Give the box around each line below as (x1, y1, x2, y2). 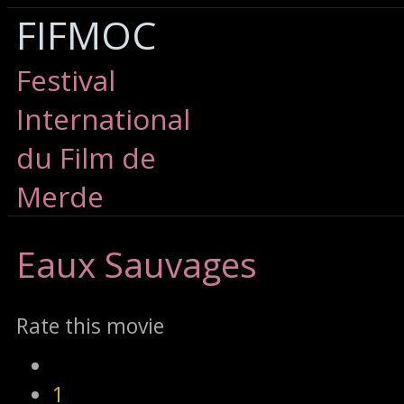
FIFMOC (16, 8, 156, 60)
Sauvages (96, 240, 257, 288)
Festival (16, 60, 115, 99)
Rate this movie (16, 311, 164, 341)
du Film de (16, 138, 156, 177)
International (16, 99, 190, 138)
